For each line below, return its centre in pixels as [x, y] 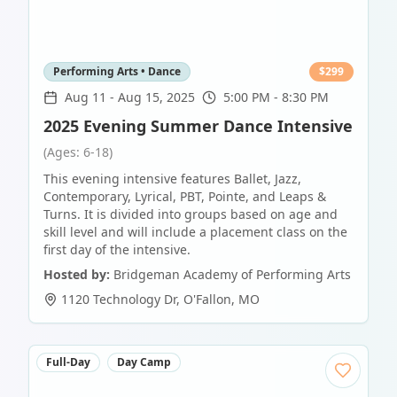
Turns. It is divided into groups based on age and [191, 214]
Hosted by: [77, 275]
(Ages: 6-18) [78, 152]
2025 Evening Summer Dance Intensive [198, 126]
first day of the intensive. [117, 250]
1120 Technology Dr [119, 300]
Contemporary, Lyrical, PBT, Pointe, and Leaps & [185, 197]
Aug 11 [86, 97]
